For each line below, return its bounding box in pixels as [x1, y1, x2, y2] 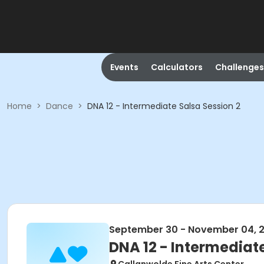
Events [110, 61, 138, 73]
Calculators [150, 61, 203, 73]
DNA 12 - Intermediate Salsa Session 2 [87, 100, 240, 112]
